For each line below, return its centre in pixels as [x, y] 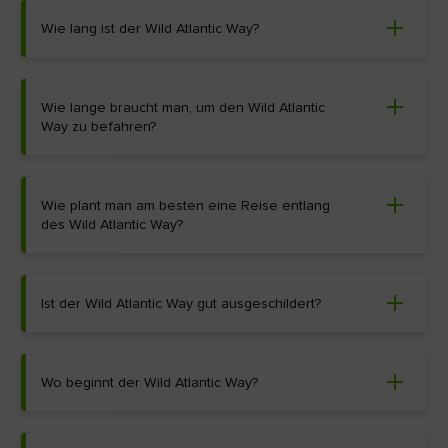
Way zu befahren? [98, 126]
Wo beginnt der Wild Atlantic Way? [149, 382]
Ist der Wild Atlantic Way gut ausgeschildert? [181, 303]
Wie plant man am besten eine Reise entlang [185, 205]
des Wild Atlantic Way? [112, 224]
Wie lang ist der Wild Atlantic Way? [150, 28]
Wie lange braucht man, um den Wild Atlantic [183, 107]
